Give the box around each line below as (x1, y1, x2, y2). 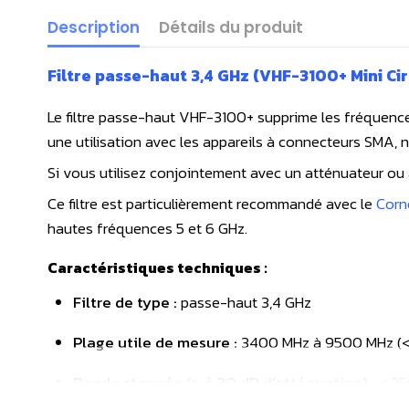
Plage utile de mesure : (73, 330, 237, 354)
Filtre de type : (73, 290, 177, 315)
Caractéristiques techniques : (47, 257, 267, 278)
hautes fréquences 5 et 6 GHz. (47, 215, 247, 240)
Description (47, 16, 140, 39)
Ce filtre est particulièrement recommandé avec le (47, 191, 376, 215)
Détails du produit (159, 16, 303, 39)
